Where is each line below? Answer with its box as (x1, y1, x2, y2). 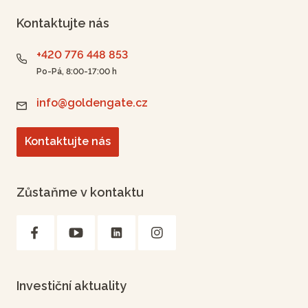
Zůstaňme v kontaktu (16, 184, 144, 199)
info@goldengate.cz (36, 96, 148, 110)
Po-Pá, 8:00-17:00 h (36, 66, 117, 76)
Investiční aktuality (16, 278, 126, 293)
